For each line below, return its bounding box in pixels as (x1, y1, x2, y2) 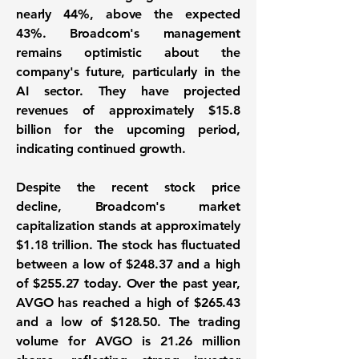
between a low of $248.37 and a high (16, 256, 240, 272)
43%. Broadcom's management (16, 26, 240, 41)
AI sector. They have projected (16, 83, 240, 99)
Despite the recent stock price (16, 179, 240, 195)
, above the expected (89, 6, 240, 22)
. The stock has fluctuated (88, 237, 240, 252)
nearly (16, 6, 64, 22)
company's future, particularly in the (16, 64, 240, 79)
